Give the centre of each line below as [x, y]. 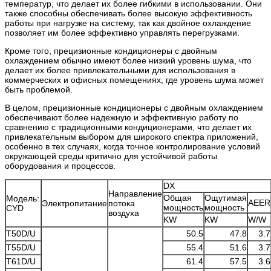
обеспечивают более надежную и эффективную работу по [122, 118]
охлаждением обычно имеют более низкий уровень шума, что [128, 61]
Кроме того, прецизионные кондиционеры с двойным [111, 51]
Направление [135, 194]
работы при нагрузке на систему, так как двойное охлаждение [128, 23]
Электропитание [74, 204]
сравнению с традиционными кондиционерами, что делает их [128, 127]
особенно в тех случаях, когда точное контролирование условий [132, 147]
